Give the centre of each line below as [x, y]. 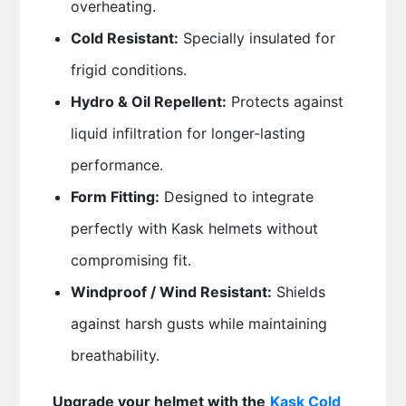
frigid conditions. [128, 70]
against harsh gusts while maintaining [198, 324]
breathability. [115, 355]
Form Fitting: [115, 197]
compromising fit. [130, 260]
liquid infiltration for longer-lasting [188, 133]
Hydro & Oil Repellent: [148, 101]
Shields [298, 292]
